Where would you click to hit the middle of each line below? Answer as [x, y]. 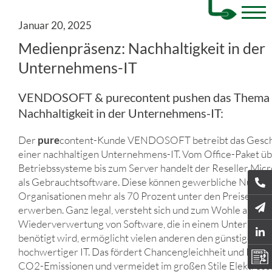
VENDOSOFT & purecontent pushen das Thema [144, 97]
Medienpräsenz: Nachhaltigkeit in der [142, 48]
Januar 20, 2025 [55, 25]
